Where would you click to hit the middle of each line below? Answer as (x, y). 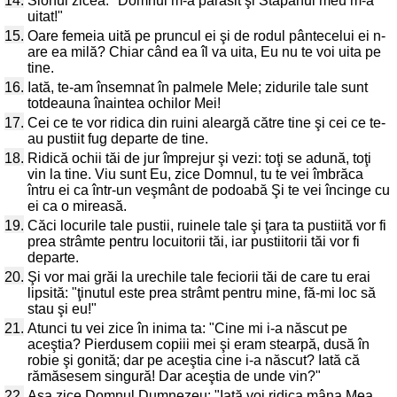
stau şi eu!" (62, 309)
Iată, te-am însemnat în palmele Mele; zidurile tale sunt (198, 87)
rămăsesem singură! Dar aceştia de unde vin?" (174, 376)
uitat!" (45, 16)
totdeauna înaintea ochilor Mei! (124, 103)
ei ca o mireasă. (77, 206)
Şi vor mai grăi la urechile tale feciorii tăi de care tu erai (199, 277)
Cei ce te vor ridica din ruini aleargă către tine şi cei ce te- (206, 123)
